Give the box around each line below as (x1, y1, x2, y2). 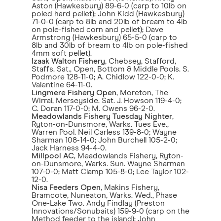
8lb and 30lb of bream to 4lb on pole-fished (32, 41, 188, 49)
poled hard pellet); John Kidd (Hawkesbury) (32, 10, 184, 18)
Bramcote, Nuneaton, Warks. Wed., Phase (32, 191, 177, 199)
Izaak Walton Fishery (32, 57, 105, 65)
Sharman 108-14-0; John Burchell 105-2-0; (32, 136, 177, 144)
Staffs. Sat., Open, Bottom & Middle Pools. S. (32, 65, 189, 73)
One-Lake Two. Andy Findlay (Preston (32, 199, 165, 207)
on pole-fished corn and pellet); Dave (32, 26, 163, 34)
